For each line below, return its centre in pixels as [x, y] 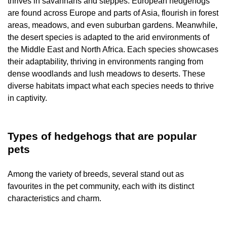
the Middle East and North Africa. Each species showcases [113, 49]
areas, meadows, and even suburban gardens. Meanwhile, [112, 25]
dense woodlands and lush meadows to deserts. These [106, 74]
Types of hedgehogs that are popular [102, 136]
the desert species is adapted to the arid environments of [108, 37]
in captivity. [27, 98]
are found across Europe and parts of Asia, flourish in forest [113, 13]
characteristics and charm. [55, 198]
